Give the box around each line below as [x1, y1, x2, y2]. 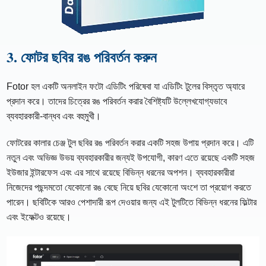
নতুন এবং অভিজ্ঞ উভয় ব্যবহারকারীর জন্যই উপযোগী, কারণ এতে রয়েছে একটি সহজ [7, 152, 255, 163]
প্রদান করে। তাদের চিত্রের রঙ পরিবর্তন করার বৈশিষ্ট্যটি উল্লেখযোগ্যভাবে [7, 96, 227, 106]
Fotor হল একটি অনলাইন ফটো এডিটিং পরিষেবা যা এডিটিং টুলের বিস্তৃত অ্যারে [7, 81, 245, 91]
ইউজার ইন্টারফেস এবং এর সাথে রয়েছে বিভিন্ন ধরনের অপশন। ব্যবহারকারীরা [7, 167, 235, 178]
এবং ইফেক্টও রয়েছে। [7, 211, 72, 222]
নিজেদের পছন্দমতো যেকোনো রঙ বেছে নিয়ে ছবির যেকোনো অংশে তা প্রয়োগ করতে [7, 182, 252, 192]
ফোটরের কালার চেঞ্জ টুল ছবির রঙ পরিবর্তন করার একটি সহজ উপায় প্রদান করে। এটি [7, 137, 254, 148]
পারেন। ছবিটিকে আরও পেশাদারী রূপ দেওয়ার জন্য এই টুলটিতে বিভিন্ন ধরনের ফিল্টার [7, 197, 257, 207]
